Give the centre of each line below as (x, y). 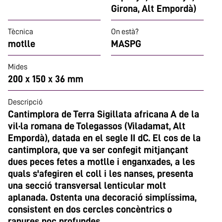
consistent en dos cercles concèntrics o (90, 209)
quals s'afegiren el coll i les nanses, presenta (101, 173)
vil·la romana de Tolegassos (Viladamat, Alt (97, 126)
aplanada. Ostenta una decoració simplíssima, (102, 197)
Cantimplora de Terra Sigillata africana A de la (104, 114)
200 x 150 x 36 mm (46, 79)
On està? (125, 32)
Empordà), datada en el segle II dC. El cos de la (104, 138)
